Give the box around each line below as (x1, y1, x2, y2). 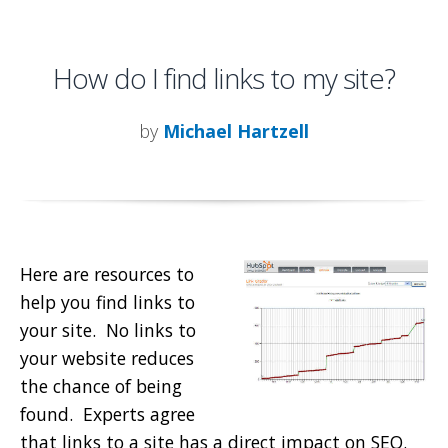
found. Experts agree (20, 402, 195, 427)
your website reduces (20, 346, 194, 371)
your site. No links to (20, 318, 196, 343)
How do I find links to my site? (53, 59, 395, 98)
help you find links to (20, 290, 195, 315)
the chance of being (20, 374, 182, 399)
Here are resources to (20, 262, 194, 287)
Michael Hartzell (163, 119, 309, 144)
